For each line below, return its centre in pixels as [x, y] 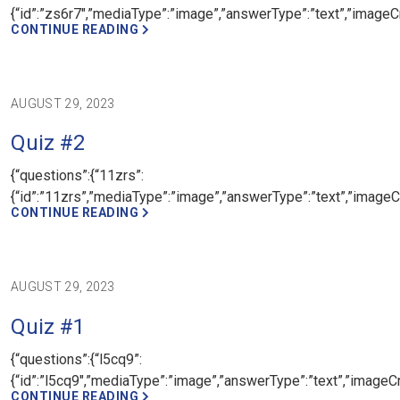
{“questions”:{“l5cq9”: [76, 359]
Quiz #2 [48, 143]
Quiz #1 [48, 326]
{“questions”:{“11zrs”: [77, 176]
